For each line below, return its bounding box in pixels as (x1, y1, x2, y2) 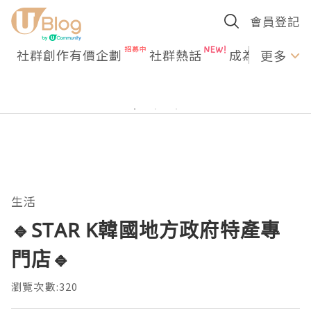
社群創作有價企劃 (17, 46, 122, 64)
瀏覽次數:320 (11, 279, 78, 294)
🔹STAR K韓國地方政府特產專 (11, 217, 281, 243)
